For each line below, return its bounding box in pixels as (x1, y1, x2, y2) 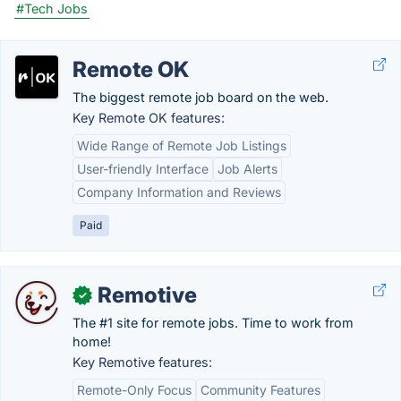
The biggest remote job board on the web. (73, 90, 328, 105)
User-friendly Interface (77, 161, 209, 176)
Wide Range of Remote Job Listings (77, 138, 286, 153)
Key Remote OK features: (73, 110, 225, 125)
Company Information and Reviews (77, 184, 281, 200)
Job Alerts (218, 161, 277, 176)
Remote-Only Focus (77, 382, 192, 397)
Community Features (200, 382, 320, 397)
